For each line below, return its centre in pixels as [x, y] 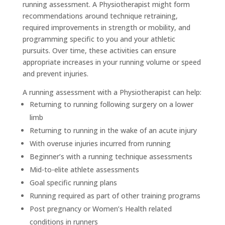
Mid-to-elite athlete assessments [84, 169]
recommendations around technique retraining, [100, 16]
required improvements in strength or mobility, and [106, 27]
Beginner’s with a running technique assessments [111, 156]
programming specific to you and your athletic [99, 39]
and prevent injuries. [55, 73]
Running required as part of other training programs [115, 195]
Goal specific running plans [73, 182]
